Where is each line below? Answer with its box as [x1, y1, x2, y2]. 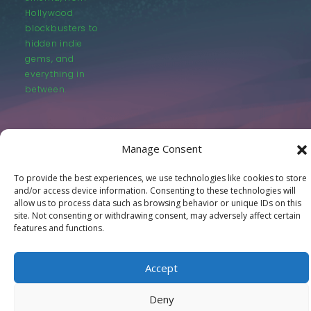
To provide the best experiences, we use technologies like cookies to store [14, 172, 307, 184]
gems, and [25, 53, 74, 65]
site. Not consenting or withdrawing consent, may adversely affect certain [14, 210, 301, 221]
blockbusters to [25, 22, 99, 35]
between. [25, 83, 67, 96]
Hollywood [25, 7, 74, 19]
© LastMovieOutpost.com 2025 [69, 177, 242, 192]
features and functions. [14, 222, 104, 234]
